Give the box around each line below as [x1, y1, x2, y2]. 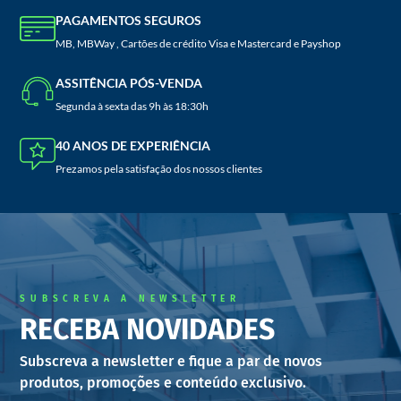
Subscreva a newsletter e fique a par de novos [20, 352, 323, 370]
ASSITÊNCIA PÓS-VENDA [55, 74, 203, 90]
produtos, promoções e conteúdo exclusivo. [20, 373, 311, 391]
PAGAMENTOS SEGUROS [55, 12, 202, 28]
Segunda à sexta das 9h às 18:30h [55, 98, 209, 113]
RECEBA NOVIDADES [20, 311, 276, 346]
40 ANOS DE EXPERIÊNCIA [55, 137, 211, 153]
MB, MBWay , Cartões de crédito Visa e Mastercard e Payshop [55, 36, 342, 50]
